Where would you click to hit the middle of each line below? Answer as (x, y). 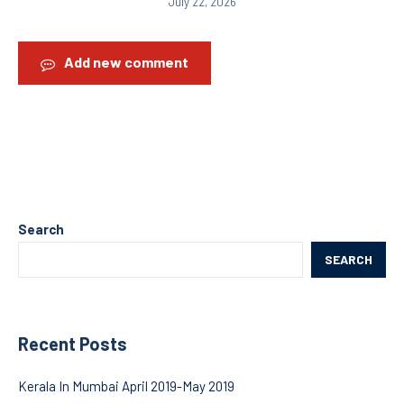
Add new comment (126, 61)
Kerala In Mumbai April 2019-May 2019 (126, 386)
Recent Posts (73, 343)
